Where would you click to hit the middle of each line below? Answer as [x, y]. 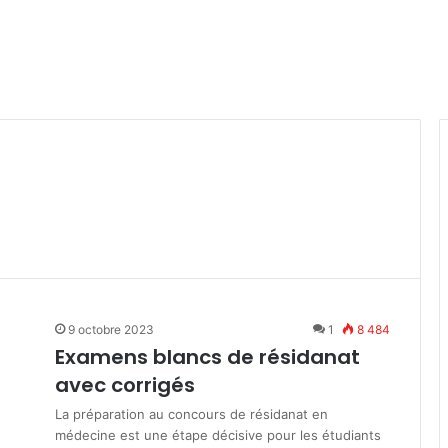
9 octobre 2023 [111, 329]
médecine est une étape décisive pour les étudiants [218, 435]
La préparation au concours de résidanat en [191, 414]
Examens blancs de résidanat [207, 357]
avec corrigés [125, 385]
